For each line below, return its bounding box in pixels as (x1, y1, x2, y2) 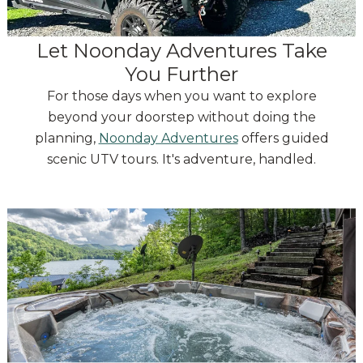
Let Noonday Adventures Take (36, 39, 327, 63)
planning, (34, 130, 99, 147)
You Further (125, 62, 238, 87)
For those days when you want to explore (46, 88, 317, 105)
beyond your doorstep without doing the (47, 109, 316, 126)
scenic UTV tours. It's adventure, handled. (47, 152, 316, 168)
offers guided (237, 130, 329, 147)
